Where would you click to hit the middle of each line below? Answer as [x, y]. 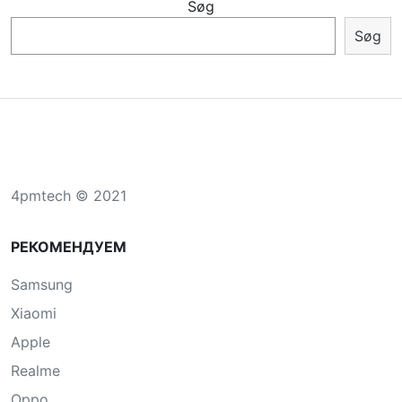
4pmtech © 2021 [69, 196]
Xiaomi [34, 314]
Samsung [42, 285]
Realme [35, 371]
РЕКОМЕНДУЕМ [69, 247]
